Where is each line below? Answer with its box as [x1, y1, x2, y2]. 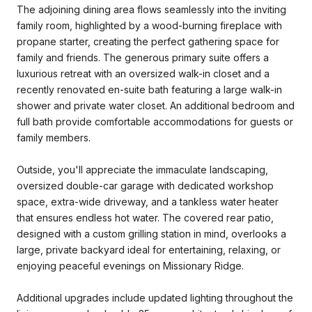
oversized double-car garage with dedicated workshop [17, 179, 274, 192]
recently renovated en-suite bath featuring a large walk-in [17, 83, 282, 95]
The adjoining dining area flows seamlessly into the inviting [17, 3, 286, 15]
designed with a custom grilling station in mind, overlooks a [17, 227, 286, 240]
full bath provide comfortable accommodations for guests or [17, 115, 293, 127]
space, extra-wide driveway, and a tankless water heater [17, 195, 279, 208]
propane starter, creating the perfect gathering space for [17, 35, 279, 47]
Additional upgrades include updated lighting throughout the [17, 291, 293, 304]
